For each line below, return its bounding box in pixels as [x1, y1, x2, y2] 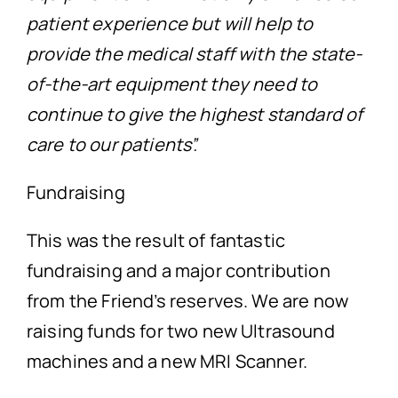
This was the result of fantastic [26, 227, 286, 252]
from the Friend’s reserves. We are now [26, 288, 349, 313]
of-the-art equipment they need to [26, 71, 318, 96]
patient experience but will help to [26, 11, 314, 36]
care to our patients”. [26, 131, 198, 156]
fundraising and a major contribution [26, 258, 330, 283]
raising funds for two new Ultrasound [26, 318, 335, 343]
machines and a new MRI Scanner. [26, 348, 307, 373]
